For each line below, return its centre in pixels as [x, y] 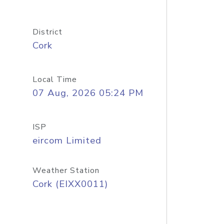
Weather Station [66, 170]
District [47, 32]
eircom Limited [67, 140]
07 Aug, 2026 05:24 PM [88, 93]
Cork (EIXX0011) [70, 184]
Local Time [54, 79]
